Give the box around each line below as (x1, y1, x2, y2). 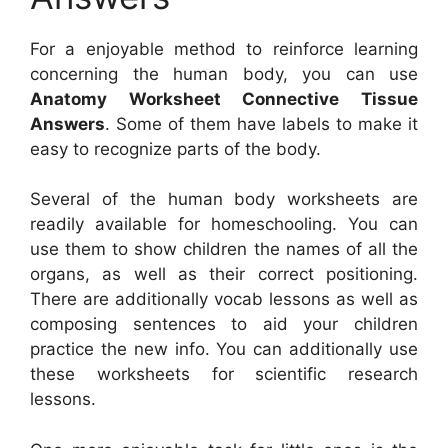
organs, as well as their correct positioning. (30, 264, 418, 285)
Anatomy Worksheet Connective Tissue (30, 88, 418, 109)
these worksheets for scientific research (30, 364, 418, 385)
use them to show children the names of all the (30, 239, 418, 260)
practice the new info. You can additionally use (30, 339, 418, 360)
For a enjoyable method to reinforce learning (30, 38, 418, 59)
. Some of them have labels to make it (105, 113, 418, 134)
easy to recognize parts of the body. (30, 138, 321, 159)
